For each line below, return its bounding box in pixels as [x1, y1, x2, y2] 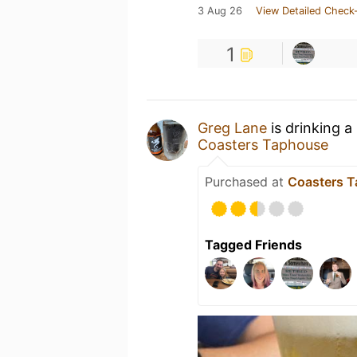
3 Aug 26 [198, 5, 242, 17]
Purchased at [205, 174, 288, 190]
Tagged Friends [205, 237, 302, 253]
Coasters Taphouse [198, 136, 328, 153]
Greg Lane [198, 120, 267, 136]
